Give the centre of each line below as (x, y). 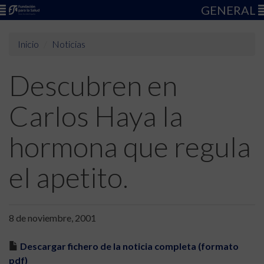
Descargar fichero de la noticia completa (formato (129, 246)
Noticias (69, 44)
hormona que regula (130, 146)
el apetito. (69, 177)
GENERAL (230, 10)
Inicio (28, 44)
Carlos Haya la (96, 116)
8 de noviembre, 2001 (52, 218)
